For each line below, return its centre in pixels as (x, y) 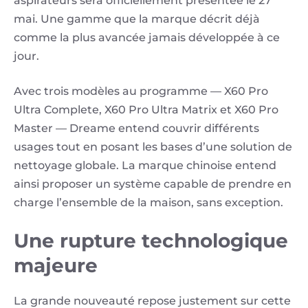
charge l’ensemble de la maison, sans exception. (148, 203)
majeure (56, 266)
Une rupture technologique (151, 241)
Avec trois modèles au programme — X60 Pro (141, 91)
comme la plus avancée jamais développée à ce (147, 38)
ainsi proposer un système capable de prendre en (153, 184)
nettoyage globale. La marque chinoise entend (145, 166)
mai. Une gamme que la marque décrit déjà (137, 19)
